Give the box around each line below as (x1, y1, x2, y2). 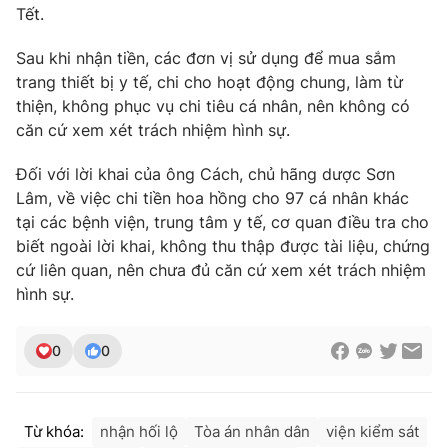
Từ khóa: (24, 421, 84, 441)
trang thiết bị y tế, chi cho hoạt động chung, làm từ (16, 71, 403, 92)
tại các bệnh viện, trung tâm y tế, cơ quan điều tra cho (16, 211, 429, 232)
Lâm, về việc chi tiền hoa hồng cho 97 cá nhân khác (16, 187, 409, 208)
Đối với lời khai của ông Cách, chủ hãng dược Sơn (16, 163, 395, 184)
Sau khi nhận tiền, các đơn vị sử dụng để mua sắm (16, 47, 396, 68)
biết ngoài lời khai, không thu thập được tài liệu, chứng (16, 235, 430, 256)
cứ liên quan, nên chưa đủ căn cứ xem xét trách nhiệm (16, 259, 426, 280)
